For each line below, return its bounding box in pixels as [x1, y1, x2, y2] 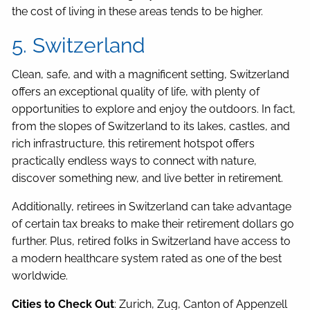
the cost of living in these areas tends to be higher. [12, 5, 264, 19]
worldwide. [12, 269, 69, 283]
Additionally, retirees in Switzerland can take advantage [12, 200, 292, 214]
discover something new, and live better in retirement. [12, 172, 286, 185]
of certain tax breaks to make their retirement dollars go [12, 217, 295, 231]
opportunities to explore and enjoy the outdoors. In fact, [12, 102, 296, 116]
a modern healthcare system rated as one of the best [12, 252, 282, 266]
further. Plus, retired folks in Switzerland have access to [12, 235, 291, 248]
